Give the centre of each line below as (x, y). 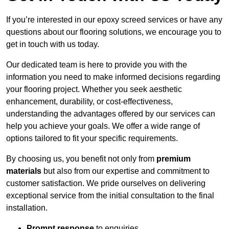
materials (24, 171)
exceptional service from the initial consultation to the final (110, 196)
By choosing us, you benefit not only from (81, 159)
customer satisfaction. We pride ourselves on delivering (106, 184)
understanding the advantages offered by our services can (111, 114)
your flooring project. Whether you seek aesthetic (94, 89)
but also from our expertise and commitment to (125, 171)
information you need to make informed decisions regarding (113, 77)
